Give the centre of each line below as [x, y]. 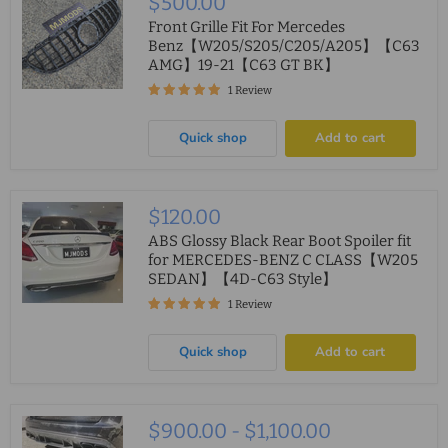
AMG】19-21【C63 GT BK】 [244, 65]
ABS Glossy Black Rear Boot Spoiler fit [280, 241]
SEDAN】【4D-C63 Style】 [243, 279]
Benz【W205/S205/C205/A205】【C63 [284, 46]
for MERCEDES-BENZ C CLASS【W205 [283, 260]
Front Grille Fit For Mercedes [247, 27]
